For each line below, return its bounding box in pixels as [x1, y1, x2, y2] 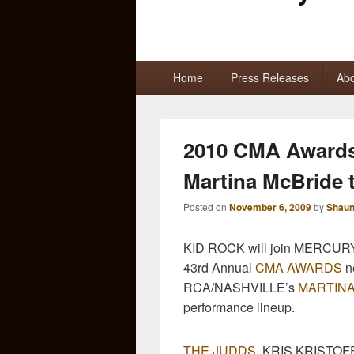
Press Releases [230, 69, 309, 85]
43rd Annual [183, 258, 255, 277]
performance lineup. [183, 297, 295, 316]
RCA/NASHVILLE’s [183, 277, 298, 296]
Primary [135, 58, 179, 77]
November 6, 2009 [229, 199, 311, 214]
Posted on [183, 199, 229, 213]
